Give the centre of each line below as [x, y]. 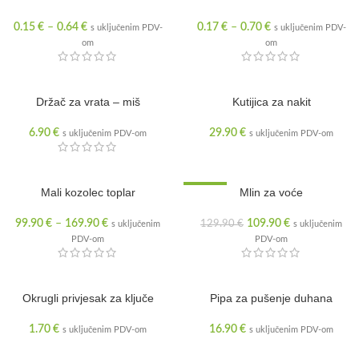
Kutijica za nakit [271, 102]
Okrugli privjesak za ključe [88, 298]
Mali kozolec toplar [88, 192]
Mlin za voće [271, 192]
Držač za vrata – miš [88, 102]
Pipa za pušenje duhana [271, 298]
